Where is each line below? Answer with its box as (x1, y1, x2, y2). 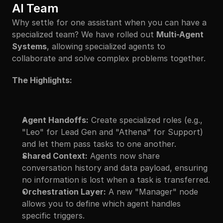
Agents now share (88, 151, 160, 161)
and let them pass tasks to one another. (22, 139, 176, 149)
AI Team (12, 1, 59, 15)
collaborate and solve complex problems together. (12, 53, 206, 63)
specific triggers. (22, 211, 85, 221)
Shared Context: (22, 151, 88, 161)
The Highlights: (12, 75, 72, 85)
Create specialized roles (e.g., (89, 115, 203, 125)
